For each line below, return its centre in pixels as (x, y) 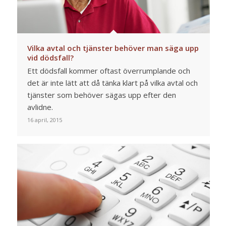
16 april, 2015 (44, 120)
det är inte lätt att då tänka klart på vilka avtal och (112, 83)
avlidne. (40, 107)
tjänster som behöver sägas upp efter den (101, 95)
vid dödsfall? (50, 58)
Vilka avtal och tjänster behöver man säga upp (113, 48)
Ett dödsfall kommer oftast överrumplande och (108, 71)
